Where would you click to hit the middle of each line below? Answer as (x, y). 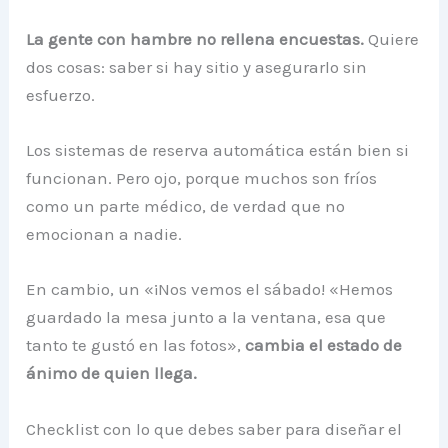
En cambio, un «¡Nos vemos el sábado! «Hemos (210, 289)
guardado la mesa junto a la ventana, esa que (206, 317)
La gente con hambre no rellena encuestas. (197, 39)
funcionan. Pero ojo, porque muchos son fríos (202, 178)
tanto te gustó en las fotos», (136, 345)
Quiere (394, 39)
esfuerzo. (61, 95)
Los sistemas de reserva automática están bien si (218, 150)
